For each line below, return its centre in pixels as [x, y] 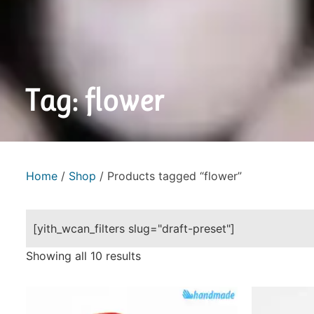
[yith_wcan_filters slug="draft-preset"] [134, 228]
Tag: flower [95, 100]
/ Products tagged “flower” [169, 176]
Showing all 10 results [83, 255]
